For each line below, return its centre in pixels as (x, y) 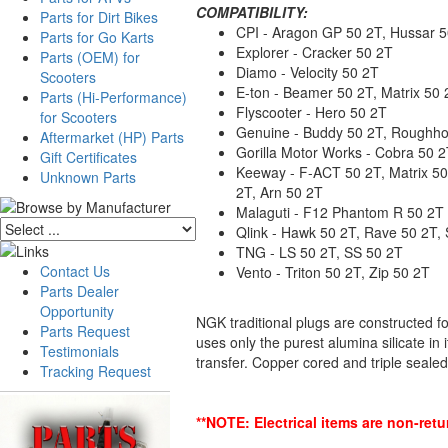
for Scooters (78, 117)
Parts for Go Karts (97, 37)
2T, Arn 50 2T (279, 192)
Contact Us (75, 271)
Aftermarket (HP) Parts (112, 137)
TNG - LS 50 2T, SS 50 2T (319, 252)
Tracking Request (95, 371)
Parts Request (85, 331)
